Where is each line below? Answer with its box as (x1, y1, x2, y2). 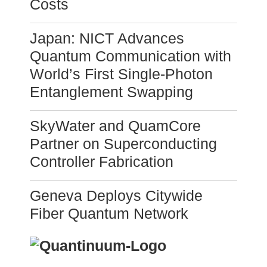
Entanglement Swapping (30, 83, 193, 101)
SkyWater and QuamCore (30, 117, 201, 135)
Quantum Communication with (30, 48, 231, 65)
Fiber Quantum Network (30, 205, 188, 222)
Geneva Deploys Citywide (30, 187, 203, 204)
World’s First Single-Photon (30, 66, 213, 83)
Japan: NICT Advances (30, 30, 184, 47)
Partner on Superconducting (30, 135, 217, 153)
